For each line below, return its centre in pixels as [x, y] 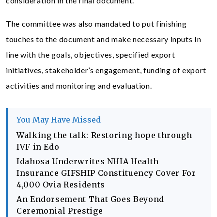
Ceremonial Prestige [60, 211]
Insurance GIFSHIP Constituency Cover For [106, 173]
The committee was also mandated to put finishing [96, 23]
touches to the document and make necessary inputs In [104, 39]
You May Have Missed [59, 120]
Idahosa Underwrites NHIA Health [88, 161]
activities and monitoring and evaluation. [79, 85]
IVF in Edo [38, 147]
